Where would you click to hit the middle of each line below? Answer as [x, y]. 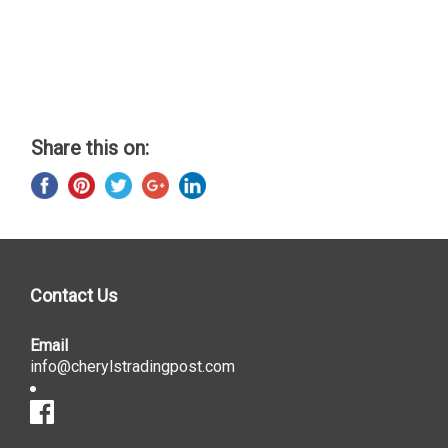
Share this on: [90, 148]
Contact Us [74, 296]
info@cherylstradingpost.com [132, 367]
